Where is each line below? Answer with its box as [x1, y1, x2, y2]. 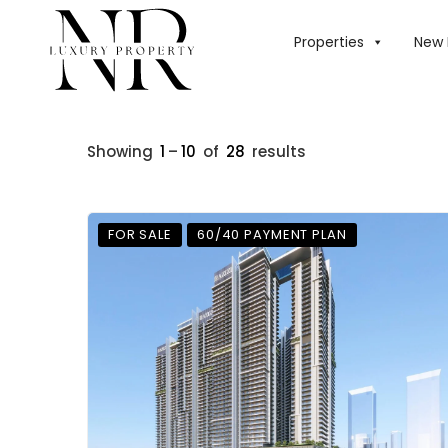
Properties [293, 32, 364, 52]
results [248, 140, 306, 162]
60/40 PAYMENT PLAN [196, 225, 347, 244]
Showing [87, 140, 157, 162]
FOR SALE [108, 225, 172, 244]
